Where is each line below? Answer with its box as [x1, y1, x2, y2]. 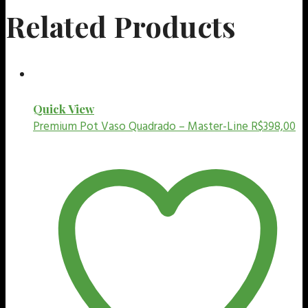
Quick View [33, 100, 94, 116]
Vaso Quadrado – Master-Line [101, 117, 248, 136]
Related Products [5, 6, 236, 45]
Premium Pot [33, 117, 98, 136]
